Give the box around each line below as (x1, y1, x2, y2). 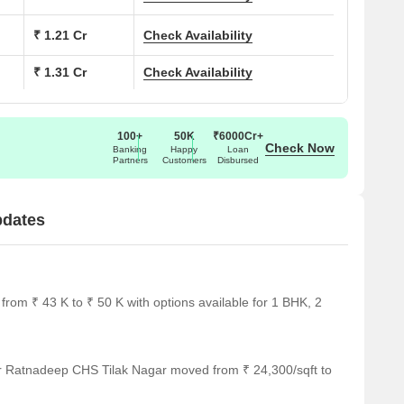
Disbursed (217, 154, 259, 165)
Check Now (265, 140, 335, 155)
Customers (161, 154, 207, 165)
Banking (113, 143, 147, 154)
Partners (112, 154, 148, 165)
